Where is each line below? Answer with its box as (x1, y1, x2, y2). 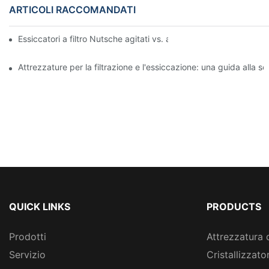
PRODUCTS (206, 200, 261, 213)
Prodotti (9, 230, 46, 243)
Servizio (9, 248, 46, 261)
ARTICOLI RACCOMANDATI (9, 3, 136, 16)
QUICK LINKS (9, 200, 70, 213)
